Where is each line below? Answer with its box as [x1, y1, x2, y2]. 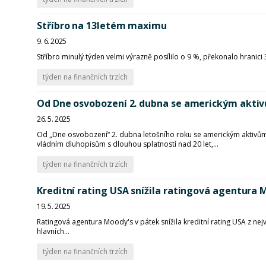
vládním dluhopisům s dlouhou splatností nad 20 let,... [37, 139, 218, 149]
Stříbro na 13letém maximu [37, 19, 167, 32]
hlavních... [37, 226, 69, 236]
